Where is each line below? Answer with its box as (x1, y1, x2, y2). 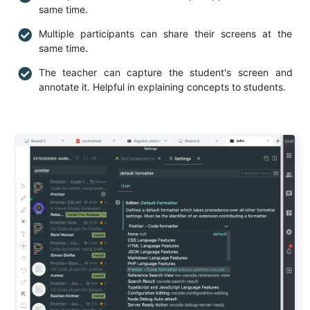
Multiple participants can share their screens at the (38, 27, 293, 39)
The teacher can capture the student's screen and (38, 66, 293, 78)
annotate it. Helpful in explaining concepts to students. (38, 80, 286, 93)
